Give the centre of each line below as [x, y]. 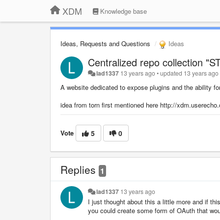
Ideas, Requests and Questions [105, 43]
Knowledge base [123, 11]
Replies [80, 169]
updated [172, 73]
